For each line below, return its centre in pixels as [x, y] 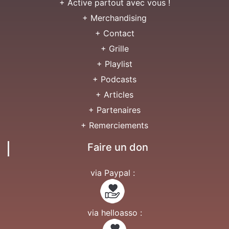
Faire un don [118, 147]
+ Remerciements [114, 125]
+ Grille [114, 49]
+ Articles [114, 95]
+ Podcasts [114, 79]
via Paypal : [112, 173]
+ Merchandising [114, 18]
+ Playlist [114, 64]
